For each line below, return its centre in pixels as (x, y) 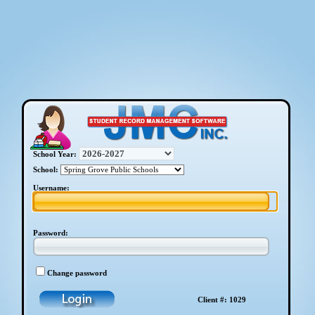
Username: (52, 188)
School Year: (55, 154)
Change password (77, 273)
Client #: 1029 (222, 300)
